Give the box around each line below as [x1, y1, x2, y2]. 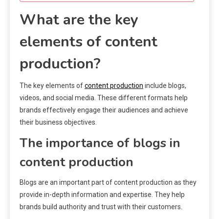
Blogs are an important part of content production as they [20, 178, 197, 186]
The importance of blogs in [20, 134, 180, 152]
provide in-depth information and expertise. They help [20, 190, 185, 198]
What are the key [20, 9, 138, 30]
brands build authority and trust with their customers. [20, 202, 182, 211]
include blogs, [143, 81, 186, 89]
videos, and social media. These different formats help [20, 93, 188, 102]
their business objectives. [20, 118, 97, 126]
